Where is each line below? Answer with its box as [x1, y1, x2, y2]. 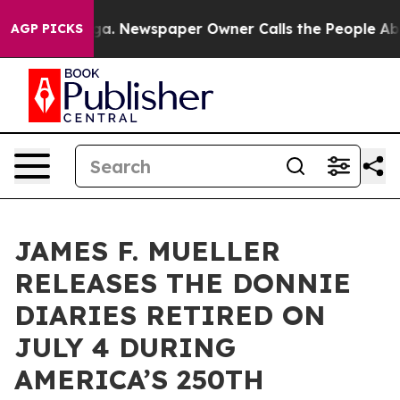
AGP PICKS [11, 21, 83, 37]
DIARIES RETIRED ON [14, 298, 326, 332]
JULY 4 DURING [14, 330, 236, 364]
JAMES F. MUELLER [14, 234, 280, 268]
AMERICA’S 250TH [14, 362, 264, 396]
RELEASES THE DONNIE [14, 266, 351, 300]
